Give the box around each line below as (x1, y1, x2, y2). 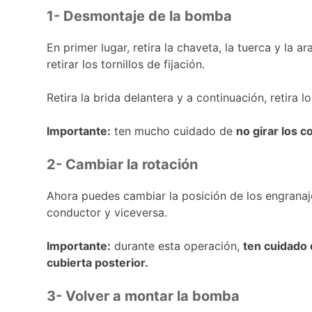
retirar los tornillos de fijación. (47, 56, 205, 71)
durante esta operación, (111, 238, 244, 253)
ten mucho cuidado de (111, 123, 237, 138)
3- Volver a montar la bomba (47, 287, 240, 304)
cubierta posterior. (47, 255, 149, 270)
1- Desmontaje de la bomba (47, 7, 233, 24)
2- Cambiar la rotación (47, 155, 198, 173)
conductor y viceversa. (47, 205, 168, 219)
